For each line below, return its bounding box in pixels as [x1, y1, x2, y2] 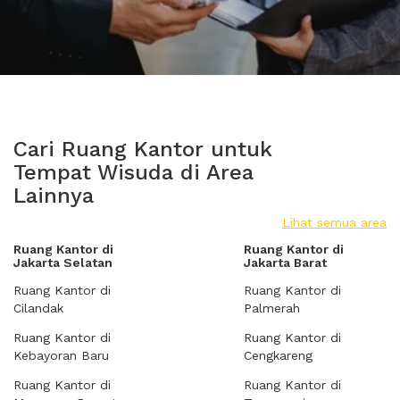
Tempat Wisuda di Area [13, 160, 254, 185]
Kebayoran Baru [13, 348, 109, 362]
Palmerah [244, 301, 300, 315]
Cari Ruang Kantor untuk [13, 137, 272, 162]
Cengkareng [244, 348, 312, 362]
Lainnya [13, 183, 94, 208]
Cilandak [13, 301, 63, 315]
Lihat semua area [282, 215, 387, 229]
